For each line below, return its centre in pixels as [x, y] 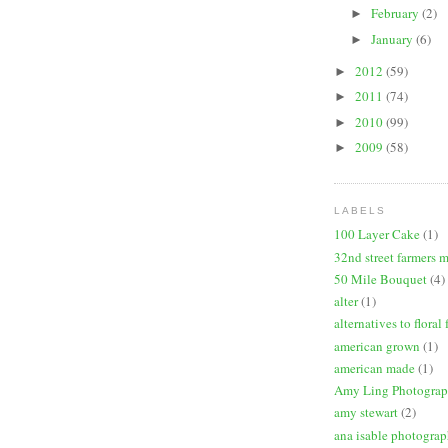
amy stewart [366, 412]
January [393, 38]
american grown [377, 345]
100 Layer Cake [377, 234]
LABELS [360, 210]
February [396, 13]
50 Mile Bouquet [380, 278]
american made [374, 367]
